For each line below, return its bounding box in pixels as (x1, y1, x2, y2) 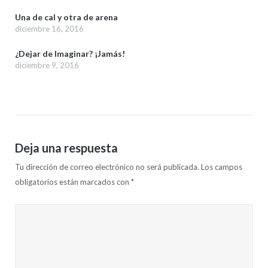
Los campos (200, 162, 242, 172)
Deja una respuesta (14, 140, 118, 155)
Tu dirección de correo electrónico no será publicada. (14, 162, 199, 172)
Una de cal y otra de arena (14, 11, 118, 22)
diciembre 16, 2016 (14, 23, 84, 33)
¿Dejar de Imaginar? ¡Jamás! (14, 48, 125, 59)
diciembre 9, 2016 (14, 60, 79, 70)
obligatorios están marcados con (14, 177, 131, 187)
